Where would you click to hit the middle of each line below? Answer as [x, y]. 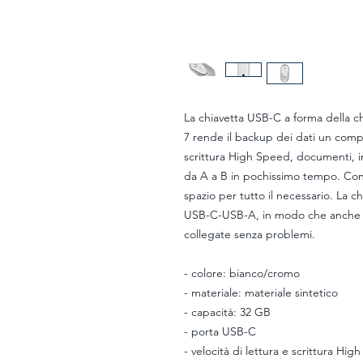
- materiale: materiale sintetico [261, 293]
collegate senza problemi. [250, 234]
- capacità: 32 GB [227, 312]
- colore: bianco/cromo [242, 273]
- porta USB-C [220, 331]
